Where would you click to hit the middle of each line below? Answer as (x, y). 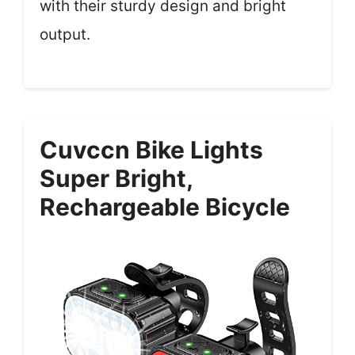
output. (65, 34)
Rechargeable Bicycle (165, 206)
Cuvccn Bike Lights (151, 149)
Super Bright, (116, 178)
